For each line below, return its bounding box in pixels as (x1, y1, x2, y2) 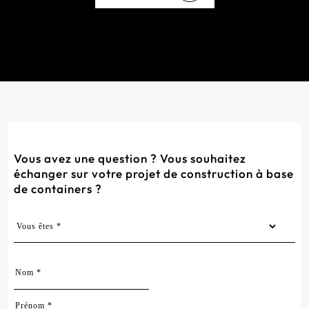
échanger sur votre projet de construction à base (14, 166, 294, 181)
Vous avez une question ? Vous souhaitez (14, 151, 246, 166)
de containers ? (14, 181, 102, 196)
